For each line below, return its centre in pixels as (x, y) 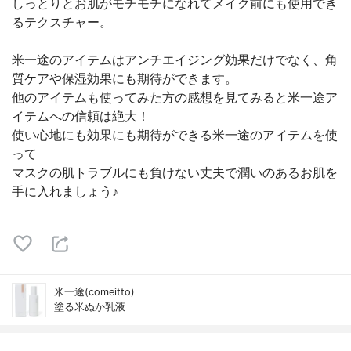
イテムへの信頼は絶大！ (81, 116)
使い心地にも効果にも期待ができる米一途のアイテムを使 (175, 135)
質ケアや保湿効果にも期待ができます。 (125, 78)
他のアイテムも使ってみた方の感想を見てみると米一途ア (175, 97)
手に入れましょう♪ (65, 191)
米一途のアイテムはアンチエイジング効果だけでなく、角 (175, 60)
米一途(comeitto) (94, 292)
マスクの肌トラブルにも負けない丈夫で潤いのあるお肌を (175, 172)
